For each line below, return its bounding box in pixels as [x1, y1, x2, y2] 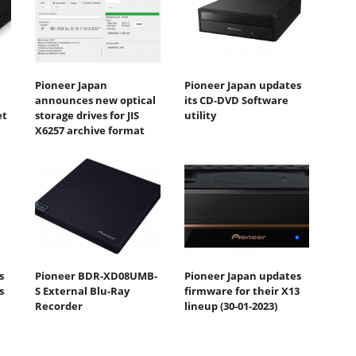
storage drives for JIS [35, 107, 139, 122]
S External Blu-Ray [35, 284, 130, 299]
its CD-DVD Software [184, 92, 288, 107]
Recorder [35, 299, 83, 314]
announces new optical [35, 92, 156, 107]
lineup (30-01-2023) [184, 299, 277, 314]
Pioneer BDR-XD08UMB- [35, 269, 157, 284]
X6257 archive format [35, 122, 145, 137]
